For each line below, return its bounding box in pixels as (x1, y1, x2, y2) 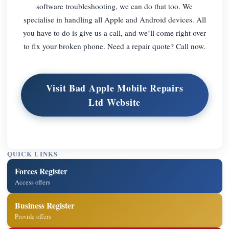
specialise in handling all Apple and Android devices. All (23, 14, 206, 25)
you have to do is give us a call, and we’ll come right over (23, 27, 206, 38)
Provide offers (15, 212, 52, 221)
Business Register (15, 199, 75, 211)
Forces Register (15, 165, 68, 177)
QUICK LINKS (7, 149, 58, 159)
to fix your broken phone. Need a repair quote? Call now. (24, 40, 205, 51)
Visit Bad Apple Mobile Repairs (45, 81, 184, 95)
